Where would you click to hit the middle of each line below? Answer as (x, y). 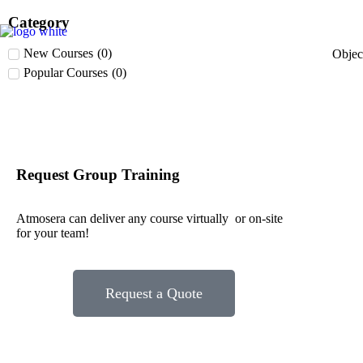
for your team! (53, 233)
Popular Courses (66, 73)
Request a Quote (154, 293)
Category (39, 22)
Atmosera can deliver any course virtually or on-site (149, 218)
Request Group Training (98, 175)
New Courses (58, 53)
